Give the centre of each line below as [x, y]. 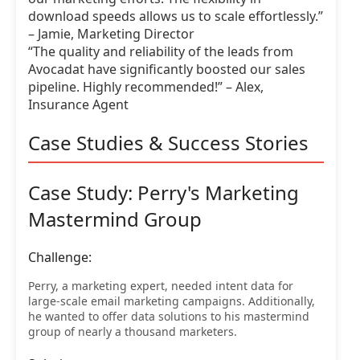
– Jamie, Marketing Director [111, 33]
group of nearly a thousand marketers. [133, 332]
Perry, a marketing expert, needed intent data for [161, 286]
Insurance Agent [78, 104]
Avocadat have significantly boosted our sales [167, 69]
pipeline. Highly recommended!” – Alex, [146, 86]
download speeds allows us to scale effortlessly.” [176, 16]
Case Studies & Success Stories [168, 142]
